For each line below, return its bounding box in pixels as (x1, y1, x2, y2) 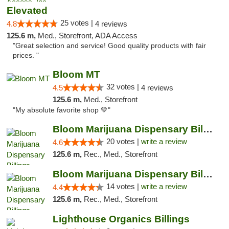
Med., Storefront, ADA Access (38, 31, 138, 40)
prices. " (13, 52, 39, 59)
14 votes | (106, 182, 141, 191)
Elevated (7, 5, 48, 16)
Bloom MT (52, 69, 100, 80)
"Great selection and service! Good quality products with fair (13, 42, 206, 50)
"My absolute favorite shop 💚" (13, 106, 110, 114)
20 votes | (106, 137, 141, 146)
